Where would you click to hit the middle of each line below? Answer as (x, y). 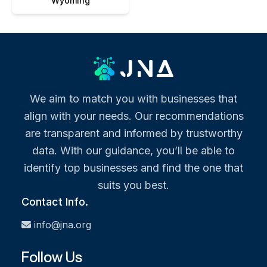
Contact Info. (55, 201)
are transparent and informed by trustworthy (133, 133)
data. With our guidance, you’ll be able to (133, 150)
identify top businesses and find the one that (133, 167)
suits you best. (133, 185)
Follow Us (52, 257)
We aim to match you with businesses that (133, 98)
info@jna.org (63, 224)
